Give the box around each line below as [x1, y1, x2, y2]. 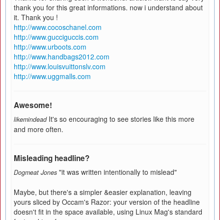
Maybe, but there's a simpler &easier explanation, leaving [14, 187, 192, 197]
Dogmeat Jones [14, 168, 57, 177]
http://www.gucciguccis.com [14, 32, 99, 42]
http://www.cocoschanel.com [14, 22, 102, 32]
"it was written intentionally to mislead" [59, 167, 177, 177]
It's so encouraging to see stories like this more [49, 114, 194, 124]
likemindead [14, 115, 47, 124]
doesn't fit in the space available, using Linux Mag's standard [14, 207, 202, 217]
